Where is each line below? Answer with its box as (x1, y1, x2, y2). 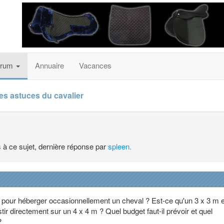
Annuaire (35, 60, 64, 70)
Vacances (79, 60, 111, 70)
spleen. (108, 141, 131, 151)
